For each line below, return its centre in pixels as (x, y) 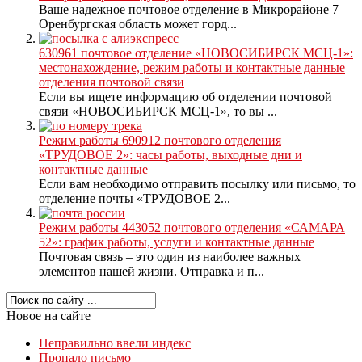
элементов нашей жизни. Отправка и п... (152, 271)
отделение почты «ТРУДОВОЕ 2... (135, 199)
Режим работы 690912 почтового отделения (160, 141)
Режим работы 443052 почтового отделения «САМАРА (192, 228)
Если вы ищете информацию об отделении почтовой (185, 97)
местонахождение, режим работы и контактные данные (192, 68)
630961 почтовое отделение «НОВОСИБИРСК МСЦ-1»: (196, 53)
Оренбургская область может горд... (138, 24)
